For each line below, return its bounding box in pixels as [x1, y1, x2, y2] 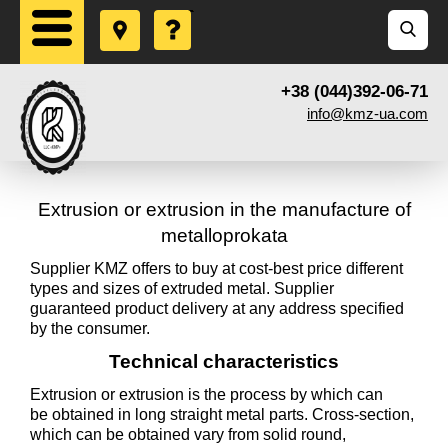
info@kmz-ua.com [307, 105, 428, 122]
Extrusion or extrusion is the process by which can [30, 386, 383, 403]
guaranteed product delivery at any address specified [30, 300, 404, 317]
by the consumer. [30, 320, 150, 337]
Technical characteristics [109, 351, 339, 372]
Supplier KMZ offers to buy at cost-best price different [30, 260, 403, 277]
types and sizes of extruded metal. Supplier [30, 280, 334, 297]
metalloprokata [160, 225, 288, 246]
